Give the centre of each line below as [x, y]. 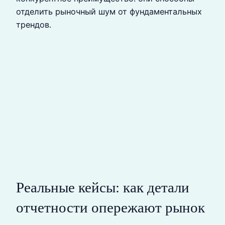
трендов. [34, 25]
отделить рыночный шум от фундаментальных [109, 12]
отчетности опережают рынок [110, 207]
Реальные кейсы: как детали [103, 187]
